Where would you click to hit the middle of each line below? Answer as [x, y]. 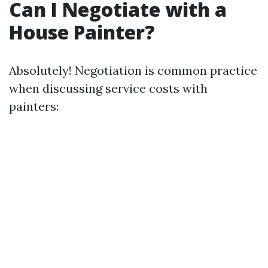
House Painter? [82, 32]
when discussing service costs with [108, 88]
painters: [34, 106]
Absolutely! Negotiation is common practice [133, 70]
